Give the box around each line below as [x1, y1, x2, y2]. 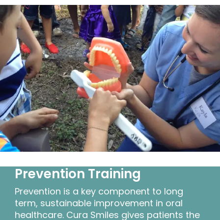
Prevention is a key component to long [15, 185, 183, 197]
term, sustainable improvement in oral [15, 196, 183, 209]
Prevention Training [15, 165, 141, 183]
